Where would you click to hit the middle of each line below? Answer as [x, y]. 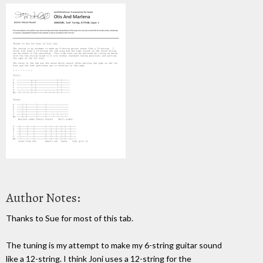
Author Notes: [43, 198]
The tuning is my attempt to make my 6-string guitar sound [114, 245]
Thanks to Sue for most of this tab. [70, 218]
